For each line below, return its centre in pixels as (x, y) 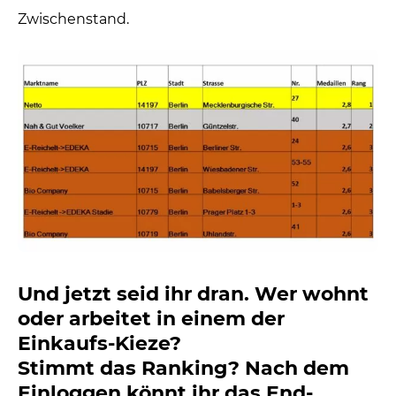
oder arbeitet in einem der (151, 319)
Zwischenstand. (73, 19)
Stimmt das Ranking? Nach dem (183, 369)
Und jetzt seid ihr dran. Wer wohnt (193, 294)
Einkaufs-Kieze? (99, 344)
